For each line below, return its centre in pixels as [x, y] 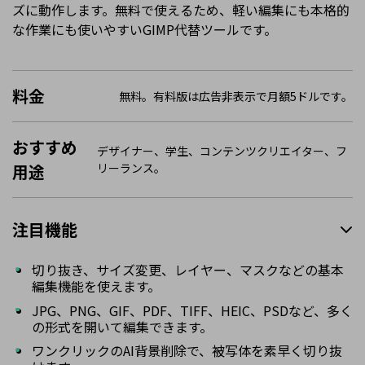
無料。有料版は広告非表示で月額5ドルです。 [236, 96]
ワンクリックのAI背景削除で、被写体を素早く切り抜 [187, 351]
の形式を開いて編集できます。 [122, 326]
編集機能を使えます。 [96, 286]
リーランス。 [132, 168]
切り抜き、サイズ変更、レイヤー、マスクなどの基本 [188, 270]
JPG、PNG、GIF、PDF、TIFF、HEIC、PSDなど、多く [192, 310]
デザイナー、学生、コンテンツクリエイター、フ [222, 151]
